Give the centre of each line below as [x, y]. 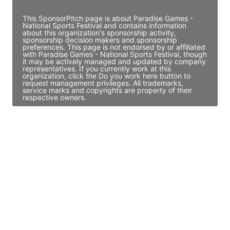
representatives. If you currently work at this [97, 68]
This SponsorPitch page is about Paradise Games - [108, 18]
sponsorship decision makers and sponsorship [100, 40]
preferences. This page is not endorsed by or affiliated [114, 47]
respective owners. [54, 97]
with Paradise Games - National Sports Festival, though [115, 54]
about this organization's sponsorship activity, [99, 32]
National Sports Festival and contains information [104, 25]
